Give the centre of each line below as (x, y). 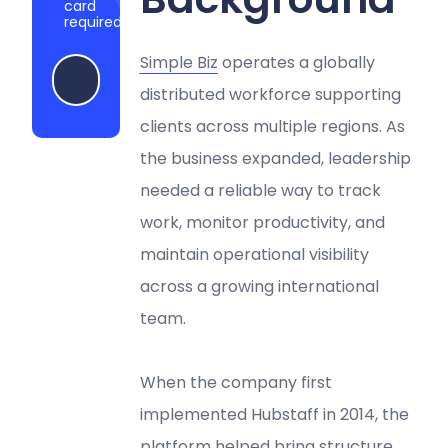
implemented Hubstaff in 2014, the (274, 414)
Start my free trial (150, 79)
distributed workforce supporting (270, 94)
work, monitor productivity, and (262, 222)
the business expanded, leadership (275, 158)
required (93, 21)
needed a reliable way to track (260, 190)
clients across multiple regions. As (272, 126)
